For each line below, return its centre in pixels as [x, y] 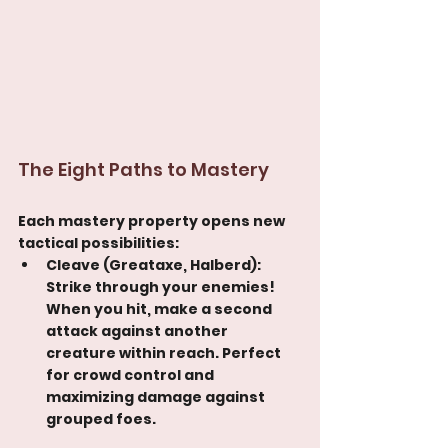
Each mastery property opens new [153, 220]
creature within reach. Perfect [165, 352]
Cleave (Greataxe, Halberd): [155, 264]
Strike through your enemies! [162, 286]
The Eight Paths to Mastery [143, 169]
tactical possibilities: [98, 242]
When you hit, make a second [160, 308]
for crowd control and [131, 374]
